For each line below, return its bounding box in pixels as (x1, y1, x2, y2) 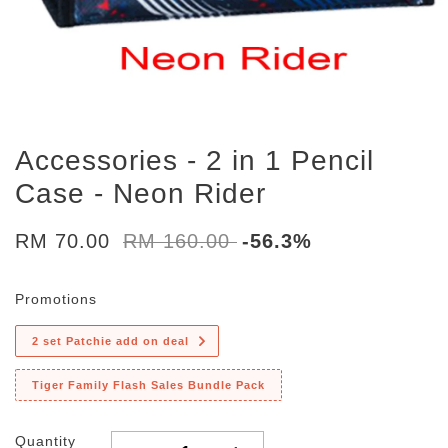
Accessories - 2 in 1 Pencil (15, 145, 374, 176)
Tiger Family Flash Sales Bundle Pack (32, 379, 265, 391)
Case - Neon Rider (15, 178, 266, 209)
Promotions (15, 291, 97, 307)
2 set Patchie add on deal (32, 335, 189, 347)
